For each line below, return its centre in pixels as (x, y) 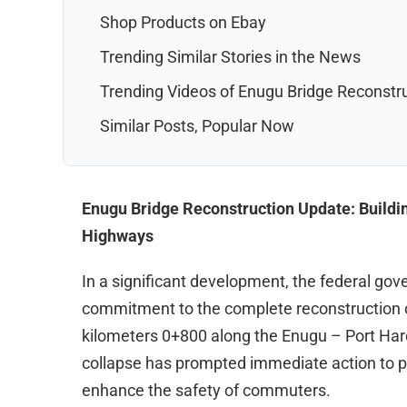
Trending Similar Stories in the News (230, 57)
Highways (117, 236)
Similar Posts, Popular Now (197, 126)
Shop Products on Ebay (183, 22)
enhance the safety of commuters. (206, 390)
